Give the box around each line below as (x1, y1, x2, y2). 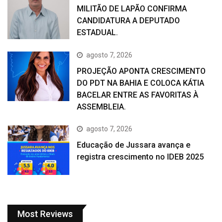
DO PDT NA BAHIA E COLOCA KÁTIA (77, 78, 205, 88)
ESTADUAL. (77, 28, 118, 38)
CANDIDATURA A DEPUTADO (77, 16, 180, 26)
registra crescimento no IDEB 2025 (77, 152, 204, 162)
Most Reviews (17, 209, 73, 220)
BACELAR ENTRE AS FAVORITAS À (77, 90, 199, 100)
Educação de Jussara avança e (77, 140, 191, 150)
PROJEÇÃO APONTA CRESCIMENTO (77, 66, 206, 76)
